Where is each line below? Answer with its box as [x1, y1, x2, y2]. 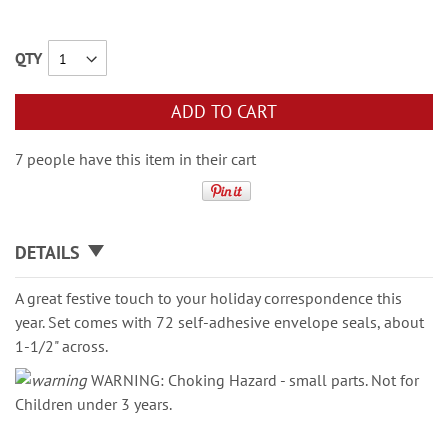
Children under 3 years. [15, 394, 172, 414]
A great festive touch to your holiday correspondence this [15, 288, 402, 308]
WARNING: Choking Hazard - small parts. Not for [87, 370, 419, 390]
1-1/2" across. [15, 336, 108, 356]
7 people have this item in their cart [15, 149, 256, 169]
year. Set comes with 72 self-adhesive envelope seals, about [15, 312, 424, 332]
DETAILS [15, 241, 80, 264]
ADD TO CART [171, 100, 277, 123]
